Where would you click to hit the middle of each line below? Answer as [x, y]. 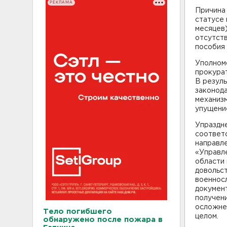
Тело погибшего [78, 211]
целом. [207, 216]
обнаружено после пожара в [103, 219]
